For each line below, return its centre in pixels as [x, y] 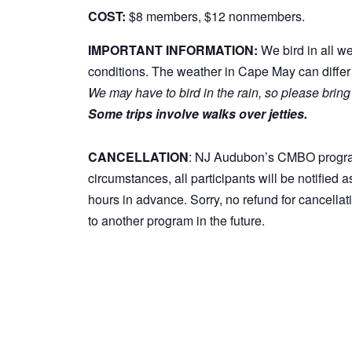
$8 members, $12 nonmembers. [215, 16]
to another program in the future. [176, 220]
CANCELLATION [138, 156]
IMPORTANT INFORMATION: [174, 49]
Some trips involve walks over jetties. [198, 113]
